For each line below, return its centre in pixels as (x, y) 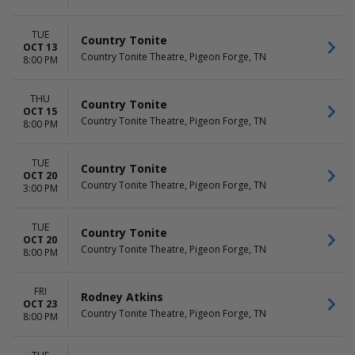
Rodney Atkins (122, 296)
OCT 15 (40, 111)
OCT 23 (40, 304)
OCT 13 (40, 47)
